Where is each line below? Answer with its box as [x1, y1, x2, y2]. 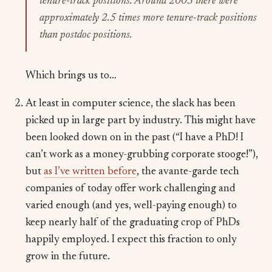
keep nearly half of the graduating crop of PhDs [25, 217, 240, 228]
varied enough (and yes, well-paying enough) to [25, 200, 237, 211]
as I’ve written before [44, 166, 137, 177]
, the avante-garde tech [137, 166, 240, 177]
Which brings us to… [25, 70, 117, 82]
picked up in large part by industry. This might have [25, 115, 256, 126]
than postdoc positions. [39, 29, 133, 41]
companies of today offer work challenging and [25, 183, 236, 194]
